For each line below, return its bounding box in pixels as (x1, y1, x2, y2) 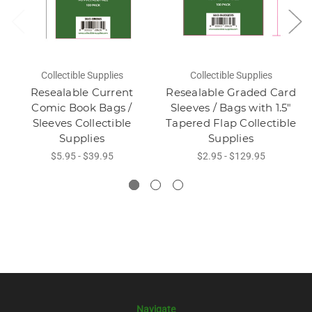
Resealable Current (30, 85, 134, 99)
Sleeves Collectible (32, 116, 132, 130)
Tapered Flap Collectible (166, 116, 296, 130)
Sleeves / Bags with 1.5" (170, 100, 292, 114)
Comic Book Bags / (31, 100, 132, 114)
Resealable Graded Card (166, 85, 296, 99)
